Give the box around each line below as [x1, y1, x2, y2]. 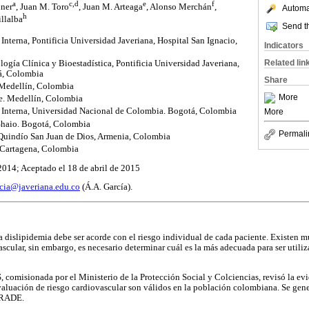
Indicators [264, 41, 303, 50]
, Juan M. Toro [16, 1, 69, 12]
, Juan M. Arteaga [79, 1, 143, 12]
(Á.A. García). [80, 182, 132, 192]
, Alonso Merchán [146, 1, 212, 12]
